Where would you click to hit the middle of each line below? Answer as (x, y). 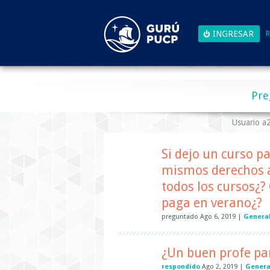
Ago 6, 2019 (218, 217)
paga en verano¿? (212, 203)
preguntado (180, 217)
